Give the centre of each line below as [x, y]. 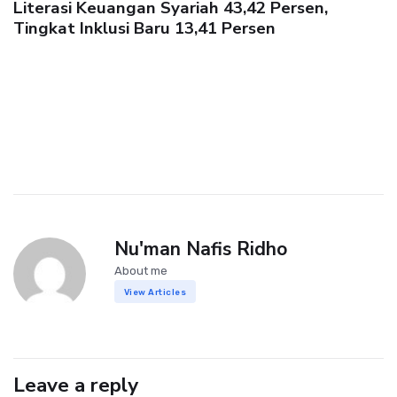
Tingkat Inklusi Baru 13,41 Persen [144, 28]
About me [141, 271]
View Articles [155, 292]
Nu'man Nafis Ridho [201, 249]
